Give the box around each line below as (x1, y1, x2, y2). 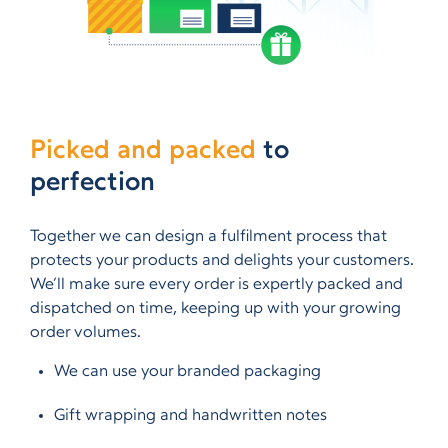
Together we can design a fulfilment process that (30, 229, 387, 245)
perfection (30, 170, 155, 197)
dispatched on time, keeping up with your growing (30, 301, 401, 317)
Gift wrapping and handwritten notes (54, 408, 327, 424)
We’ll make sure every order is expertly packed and (30, 277, 403, 293)
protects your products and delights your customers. (30, 253, 414, 269)
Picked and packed (30, 138, 256, 165)
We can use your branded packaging (54, 364, 321, 380)
